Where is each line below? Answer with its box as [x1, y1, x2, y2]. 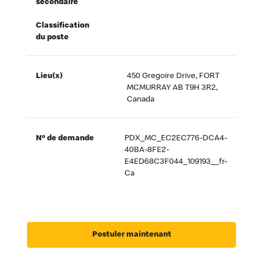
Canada [127, 96, 155, 104]
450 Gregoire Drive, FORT [127, 72, 220, 81]
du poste [36, 33, 69, 42]
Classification [36, 22, 90, 31]
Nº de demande [36, 134, 95, 143]
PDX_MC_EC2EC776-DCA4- [124, 134, 227, 143]
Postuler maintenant [92, 230, 171, 239]
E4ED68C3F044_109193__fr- [124, 158, 227, 167]
